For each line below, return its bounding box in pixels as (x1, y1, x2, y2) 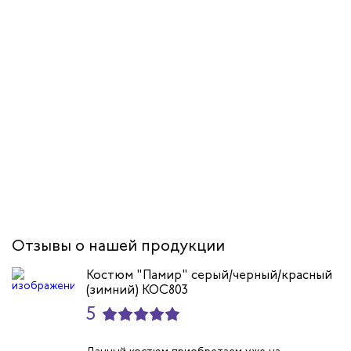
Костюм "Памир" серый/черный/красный (86, 266, 332, 284)
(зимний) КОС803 (86, 281, 188, 299)
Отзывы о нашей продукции (12, 235, 225, 257)
